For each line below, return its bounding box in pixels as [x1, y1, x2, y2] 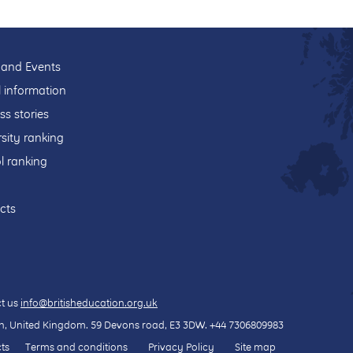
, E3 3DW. [165, 318, 210, 331]
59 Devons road [91, 318, 165, 331]
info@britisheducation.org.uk [20, 296, 158, 309]
